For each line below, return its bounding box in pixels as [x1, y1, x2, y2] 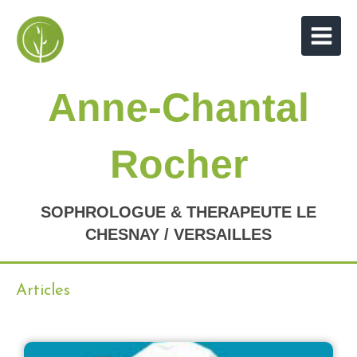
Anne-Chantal [48, 85, 309, 130]
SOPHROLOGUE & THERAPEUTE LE [41, 203, 316, 221]
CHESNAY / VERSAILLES [85, 226, 272, 243]
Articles [16, 283, 70, 299]
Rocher [109, 142, 248, 186]
